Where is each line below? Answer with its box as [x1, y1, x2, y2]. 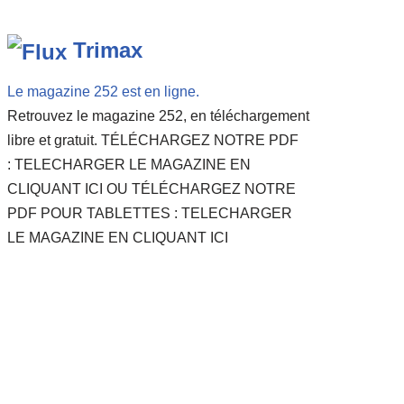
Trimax [73, 37, 143, 62]
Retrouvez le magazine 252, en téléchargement [7, 107, 310, 124]
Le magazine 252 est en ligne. [7, 83, 200, 99]
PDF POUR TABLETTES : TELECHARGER [7, 205, 293, 221]
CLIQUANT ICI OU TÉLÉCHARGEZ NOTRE [7, 180, 297, 197]
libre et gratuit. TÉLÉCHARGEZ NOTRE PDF [7, 132, 299, 148]
